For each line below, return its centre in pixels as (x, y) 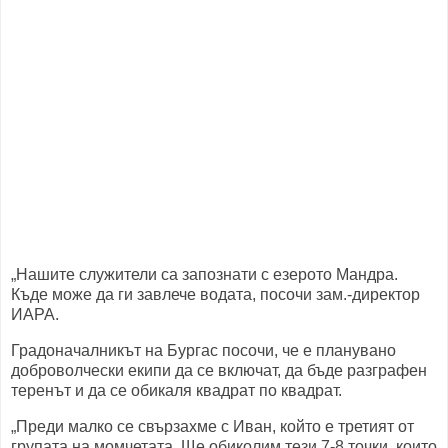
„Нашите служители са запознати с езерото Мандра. (204, 274)
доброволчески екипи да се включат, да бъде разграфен (219, 370)
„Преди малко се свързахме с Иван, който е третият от (212, 426)
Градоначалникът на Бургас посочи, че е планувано (203, 350)
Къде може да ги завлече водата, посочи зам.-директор (215, 294)
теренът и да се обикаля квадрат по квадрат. (176, 390)
